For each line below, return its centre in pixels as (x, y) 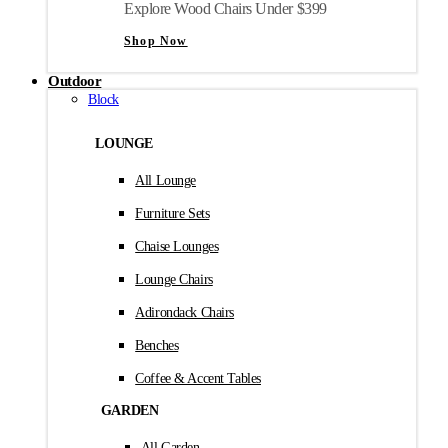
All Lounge (166, 181)
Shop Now (156, 41)
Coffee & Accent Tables (198, 379)
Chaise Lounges (177, 247)
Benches (157, 346)
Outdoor (75, 81)
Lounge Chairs (174, 280)
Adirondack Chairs (185, 313)
